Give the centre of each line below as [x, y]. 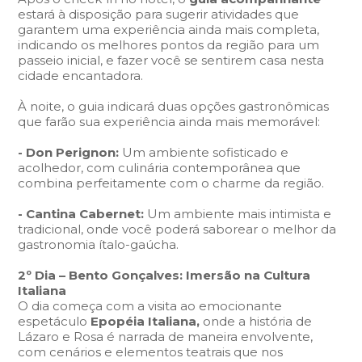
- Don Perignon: [69, 152]
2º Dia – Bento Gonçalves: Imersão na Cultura [164, 275]
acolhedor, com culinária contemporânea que [160, 168]
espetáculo [53, 321]
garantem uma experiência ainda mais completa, [169, 29]
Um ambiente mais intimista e [238, 214]
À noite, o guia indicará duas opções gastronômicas [174, 106]
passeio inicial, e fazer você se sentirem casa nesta [171, 60]
